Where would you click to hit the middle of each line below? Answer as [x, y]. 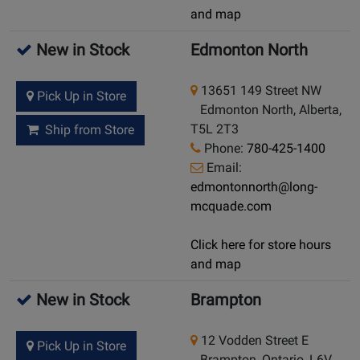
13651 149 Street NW [260, 91]
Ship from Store [86, 130]
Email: [223, 168]
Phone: [224, 149]
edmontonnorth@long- [254, 187]
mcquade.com [231, 207]
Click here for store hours [261, 245]
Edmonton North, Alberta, [266, 110]
